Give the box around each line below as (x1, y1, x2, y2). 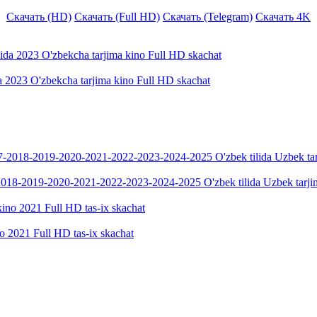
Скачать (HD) (6, 10, 71, 23)
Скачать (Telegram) (163, 10, 253, 23)
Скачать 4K (255, 10, 311, 23)
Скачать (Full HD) (74, 10, 160, 23)
